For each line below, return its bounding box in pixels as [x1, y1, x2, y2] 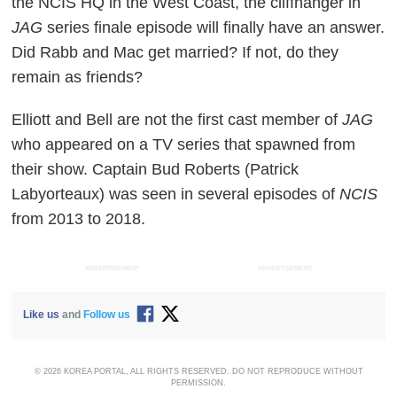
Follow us [83, 307, 131, 321]
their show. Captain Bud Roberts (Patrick [12, 160, 300, 179]
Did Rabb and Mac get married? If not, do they [12, 43, 339, 62]
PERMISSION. [171, 378, 226, 387]
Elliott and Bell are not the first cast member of [12, 111, 343, 129]
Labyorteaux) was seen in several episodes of [12, 185, 340, 204]
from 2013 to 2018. [12, 210, 146, 229]
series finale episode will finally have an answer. [43, 19, 385, 37]
